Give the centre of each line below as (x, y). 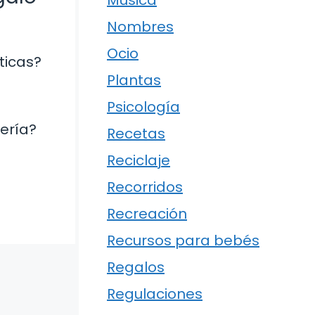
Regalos (136, 268)
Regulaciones (155, 294)
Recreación (147, 214)
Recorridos (145, 187)
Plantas (134, 81)
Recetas (136, 134)
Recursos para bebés (183, 241)
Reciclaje (139, 161)
